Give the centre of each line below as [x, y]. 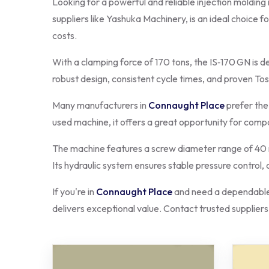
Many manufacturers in [100, 105]
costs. [65, 35]
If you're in [74, 192]
